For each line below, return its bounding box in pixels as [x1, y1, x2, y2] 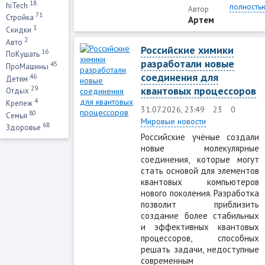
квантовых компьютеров [141, 176, 259, 188]
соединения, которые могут [141, 153, 259, 165]
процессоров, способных [141, 232, 259, 244]
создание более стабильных [141, 209, 259, 221]
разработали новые [141, 56, 235, 70]
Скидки [6, 25, 33, 35]
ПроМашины [6, 62, 50, 72]
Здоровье [6, 122, 43, 133]
